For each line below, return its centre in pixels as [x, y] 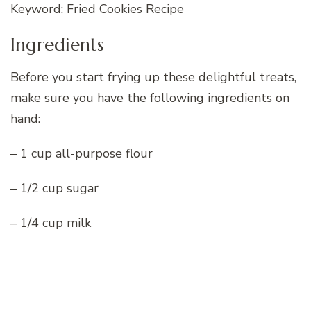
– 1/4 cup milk [51, 223]
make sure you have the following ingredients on [150, 98]
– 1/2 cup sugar [54, 188]
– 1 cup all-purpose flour [82, 154]
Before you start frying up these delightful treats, [153, 77]
